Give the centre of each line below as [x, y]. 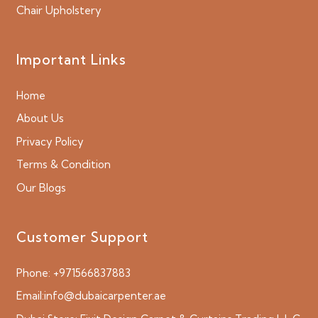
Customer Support [82, 237]
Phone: [34, 273]
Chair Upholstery [59, 10]
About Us [40, 119]
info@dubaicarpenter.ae [105, 296]
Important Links [71, 59]
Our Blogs [41, 187]
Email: [30, 296]
